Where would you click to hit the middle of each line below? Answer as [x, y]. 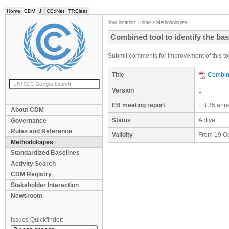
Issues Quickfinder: [37, 220]
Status [121, 120]
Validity [122, 135]
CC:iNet [55, 11]
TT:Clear [78, 11]
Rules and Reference [41, 131]
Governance [29, 121]
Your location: [123, 22]
